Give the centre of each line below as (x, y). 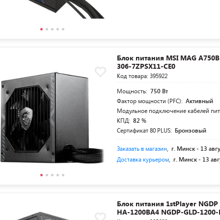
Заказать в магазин (142, 148)
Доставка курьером (143, 159)
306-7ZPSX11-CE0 (146, 66)
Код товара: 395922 (142, 76)
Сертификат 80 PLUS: (145, 130)
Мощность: (133, 91)
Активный (200, 101)
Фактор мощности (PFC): (151, 101)
